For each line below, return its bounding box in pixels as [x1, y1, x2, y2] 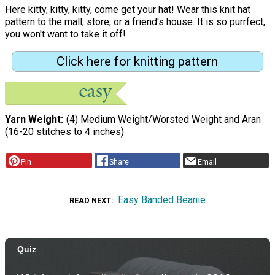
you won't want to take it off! [5, 28, 126, 40]
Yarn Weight [5, 113, 61, 125]
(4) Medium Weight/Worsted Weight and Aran [66, 113, 261, 125]
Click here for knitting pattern [56, 53, 219, 69]
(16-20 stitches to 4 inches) [5, 125, 124, 137]
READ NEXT [69, 196, 112, 206]
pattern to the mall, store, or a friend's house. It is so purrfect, [5, 16, 265, 28]
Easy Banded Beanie [117, 194, 206, 206]
